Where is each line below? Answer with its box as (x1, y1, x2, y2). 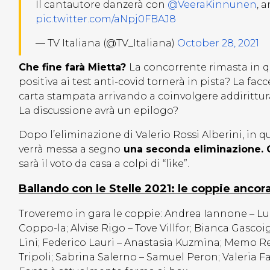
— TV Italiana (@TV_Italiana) (36, 37, 177, 49)
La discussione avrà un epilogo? (19, 105, 178, 117)
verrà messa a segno (19, 143, 121, 155)
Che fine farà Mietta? (19, 61, 129, 74)
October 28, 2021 (177, 37, 259, 49)
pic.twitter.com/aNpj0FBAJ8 (36, 13, 176, 25)
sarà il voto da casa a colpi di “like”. (19, 158, 189, 170)
